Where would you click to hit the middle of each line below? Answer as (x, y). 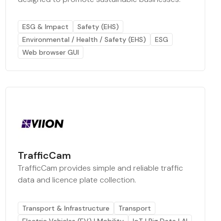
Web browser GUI (50, 52)
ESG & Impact (45, 27)
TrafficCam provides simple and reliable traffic (100, 168)
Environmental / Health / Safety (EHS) (84, 39)
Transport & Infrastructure (66, 208)
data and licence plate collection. (77, 180)
